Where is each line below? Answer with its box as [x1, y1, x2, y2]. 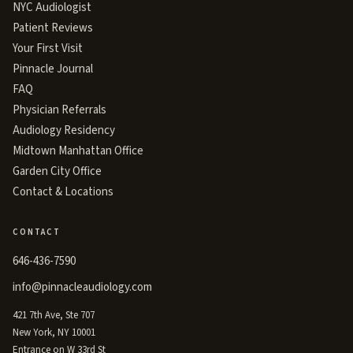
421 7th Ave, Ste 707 [13, 307, 95, 322]
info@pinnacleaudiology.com [13, 278, 152, 295]
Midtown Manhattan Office [13, 142, 143, 159]
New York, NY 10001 [13, 325, 95, 340]
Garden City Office [13, 162, 102, 180]
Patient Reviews [13, 19, 93, 36]
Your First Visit [13, 39, 83, 57]
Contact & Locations [13, 183, 113, 200]
